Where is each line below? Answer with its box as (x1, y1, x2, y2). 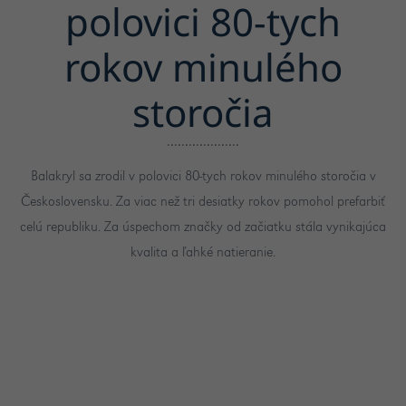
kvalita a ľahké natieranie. (130, 246, 275, 261)
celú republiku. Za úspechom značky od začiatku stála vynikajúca (20, 220, 386, 236)
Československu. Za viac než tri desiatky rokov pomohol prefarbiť (21, 195, 385, 210)
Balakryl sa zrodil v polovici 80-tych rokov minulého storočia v (30, 169, 376, 185)
